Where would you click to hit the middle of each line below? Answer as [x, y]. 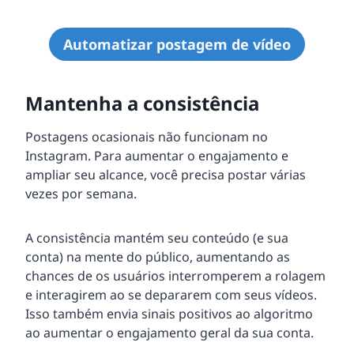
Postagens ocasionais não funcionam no [147, 136]
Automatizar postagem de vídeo [177, 44]
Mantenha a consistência [142, 103]
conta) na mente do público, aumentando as [158, 256]
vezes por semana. [81, 193]
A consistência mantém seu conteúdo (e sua [157, 237]
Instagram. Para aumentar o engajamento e [157, 155]
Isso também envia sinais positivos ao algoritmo [169, 313]
